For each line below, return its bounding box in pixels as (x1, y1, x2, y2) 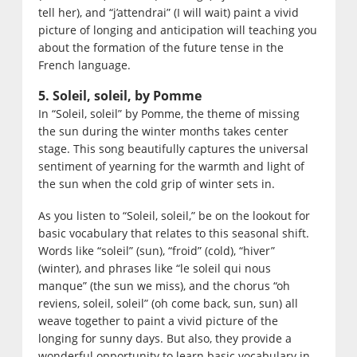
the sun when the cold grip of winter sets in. (37, 176, 275, 192)
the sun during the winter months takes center (37, 124, 288, 139)
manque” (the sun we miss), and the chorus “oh (37, 278, 290, 294)
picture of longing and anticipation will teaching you (37, 22, 317, 38)
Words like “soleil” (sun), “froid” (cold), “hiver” (37, 243, 275, 259)
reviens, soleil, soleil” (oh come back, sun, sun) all (37, 296, 298, 312)
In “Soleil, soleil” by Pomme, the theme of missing (37, 106, 300, 122)
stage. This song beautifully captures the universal (37, 141, 308, 157)
